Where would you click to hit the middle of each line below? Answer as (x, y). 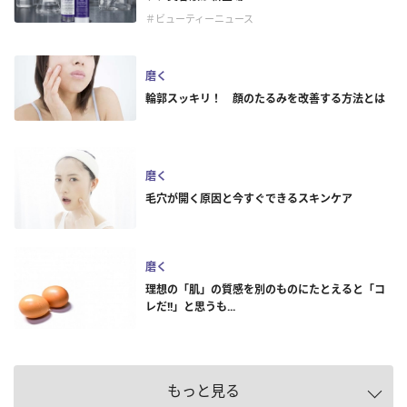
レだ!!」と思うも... (190, 307)
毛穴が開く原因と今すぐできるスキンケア (249, 198)
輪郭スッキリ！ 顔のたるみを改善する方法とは (265, 98)
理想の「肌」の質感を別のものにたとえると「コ (265, 289)
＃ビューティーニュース (199, 19)
